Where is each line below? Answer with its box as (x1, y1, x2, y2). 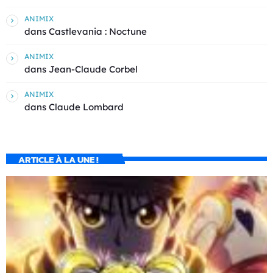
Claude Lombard (49, 101, 124, 113)
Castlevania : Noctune (49, 26, 147, 38)
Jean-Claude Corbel (49, 63, 138, 76)
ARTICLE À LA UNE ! (18, 152, 99, 166)
